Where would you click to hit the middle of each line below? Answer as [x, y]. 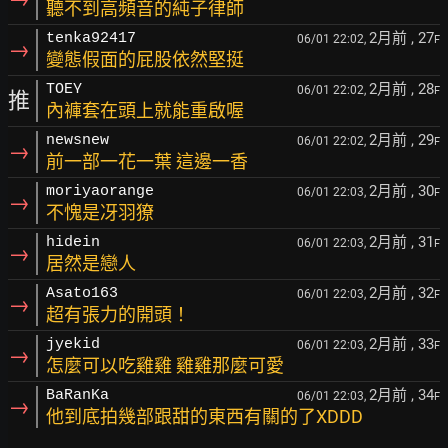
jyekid [73, 344]
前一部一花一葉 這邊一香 [147, 161]
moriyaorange [100, 191]
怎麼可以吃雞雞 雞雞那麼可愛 [165, 365]
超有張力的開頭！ [118, 314]
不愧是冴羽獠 [100, 212]
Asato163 [82, 293]
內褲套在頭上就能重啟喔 [145, 110]
